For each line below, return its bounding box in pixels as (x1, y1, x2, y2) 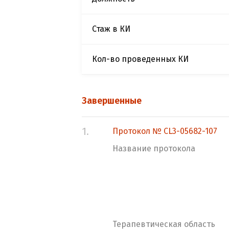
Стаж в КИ (92, 24, 130, 34)
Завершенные (82, 95, 142, 106)
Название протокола (112, 144, 195, 153)
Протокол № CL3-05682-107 (112, 126, 217, 136)
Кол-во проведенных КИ (92, 54, 189, 64)
